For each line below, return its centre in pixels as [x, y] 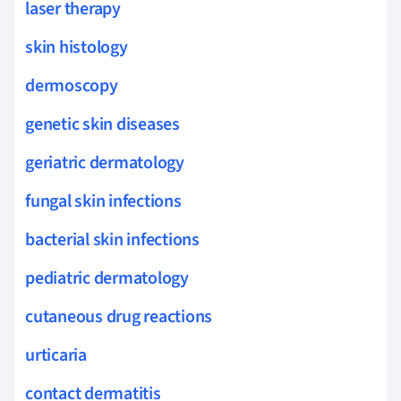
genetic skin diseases [102, 124]
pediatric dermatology [107, 278]
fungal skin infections [103, 201]
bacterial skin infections [112, 239]
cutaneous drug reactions [119, 316]
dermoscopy [72, 85]
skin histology [77, 47]
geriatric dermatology [105, 162]
